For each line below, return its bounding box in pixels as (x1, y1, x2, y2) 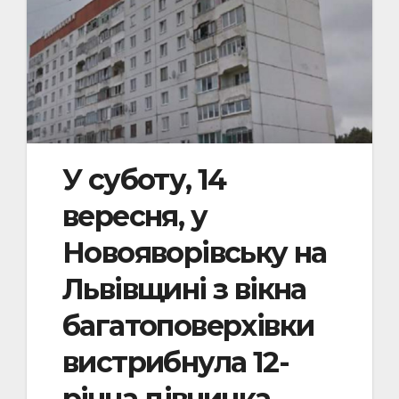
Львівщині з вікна (62, 271, 306, 306)
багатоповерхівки (62, 307, 314, 343)
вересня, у (62, 198, 207, 233)
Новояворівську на (62, 234, 327, 270)
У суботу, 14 (62, 161, 226, 197)
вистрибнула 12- (62, 344, 289, 379)
